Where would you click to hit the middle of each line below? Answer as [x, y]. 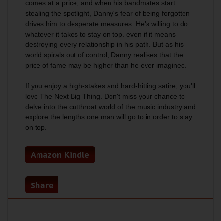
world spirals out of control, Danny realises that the [104, 55]
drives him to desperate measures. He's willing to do [107, 24]
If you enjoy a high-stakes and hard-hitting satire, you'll [110, 86]
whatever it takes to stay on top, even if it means [100, 34]
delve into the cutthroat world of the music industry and [110, 107]
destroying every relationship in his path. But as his [104, 44]
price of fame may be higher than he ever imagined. [106, 65]
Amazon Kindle [60, 155]
